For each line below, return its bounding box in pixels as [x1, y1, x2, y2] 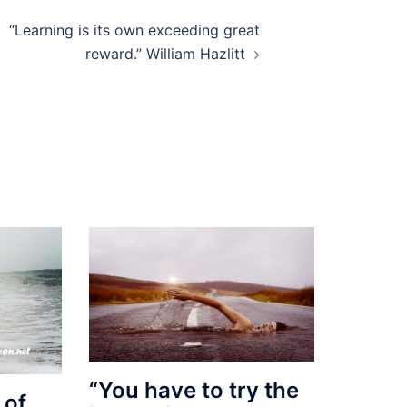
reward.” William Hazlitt [85, 45, 245, 63]
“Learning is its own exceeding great [9, 21, 260, 39]
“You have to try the [89, 377, 300, 404]
